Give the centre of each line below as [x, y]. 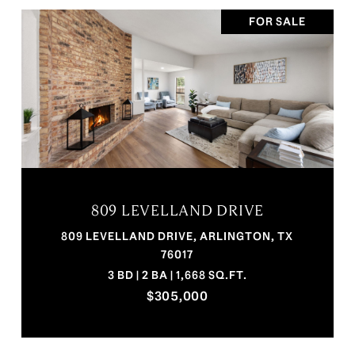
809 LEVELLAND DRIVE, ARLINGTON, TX [177, 237]
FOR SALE [277, 22]
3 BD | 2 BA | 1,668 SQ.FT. [177, 275]
